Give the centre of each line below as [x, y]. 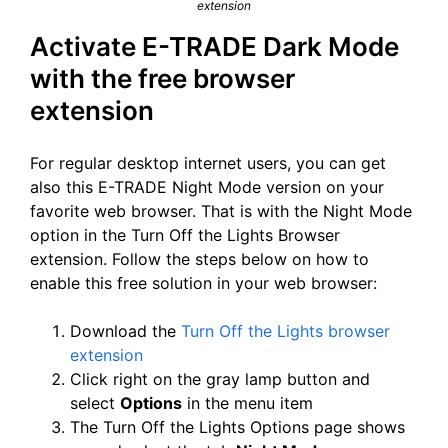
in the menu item [247, 403]
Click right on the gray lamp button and [220, 379]
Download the [125, 331]
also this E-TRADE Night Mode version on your [207, 187]
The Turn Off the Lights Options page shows [237, 427]
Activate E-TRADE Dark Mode [214, 47]
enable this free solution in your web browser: [203, 283]
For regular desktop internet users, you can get [208, 163]
